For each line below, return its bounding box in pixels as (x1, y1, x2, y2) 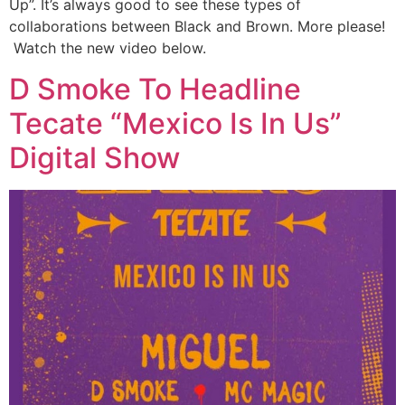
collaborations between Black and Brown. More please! (9, 17, 385, 36)
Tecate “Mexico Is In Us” (9, 105, 342, 141)
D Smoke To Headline (9, 71, 301, 107)
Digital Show (9, 139, 180, 175)
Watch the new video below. (9, 39, 206, 58)
